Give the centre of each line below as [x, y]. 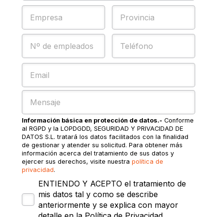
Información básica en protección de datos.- [92, 120]
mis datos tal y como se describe [98, 194]
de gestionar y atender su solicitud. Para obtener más [102, 145]
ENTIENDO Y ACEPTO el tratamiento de [112, 184]
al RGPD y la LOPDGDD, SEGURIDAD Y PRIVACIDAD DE [102, 128]
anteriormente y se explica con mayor [108, 205]
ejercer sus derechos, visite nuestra [77, 161]
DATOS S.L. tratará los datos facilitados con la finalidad [105, 137]
